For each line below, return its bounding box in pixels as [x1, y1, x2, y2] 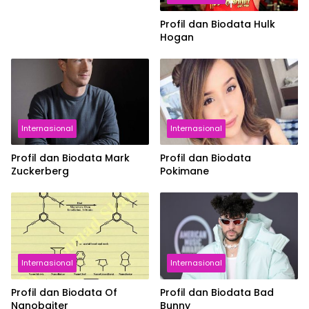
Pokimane [160, 164, 209, 179]
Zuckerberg [11, 164, 69, 179]
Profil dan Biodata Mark [11, 151, 130, 166]
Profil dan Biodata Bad [160, 286, 274, 300]
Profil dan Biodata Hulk [160, 17, 275, 31]
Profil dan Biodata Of [11, 286, 117, 300]
